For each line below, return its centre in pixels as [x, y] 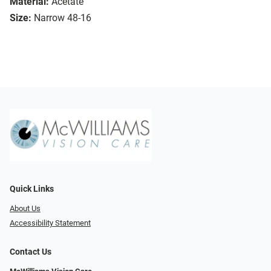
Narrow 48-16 [63, 18]
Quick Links [32, 189]
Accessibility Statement [50, 223]
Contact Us [31, 252]
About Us [25, 208]
